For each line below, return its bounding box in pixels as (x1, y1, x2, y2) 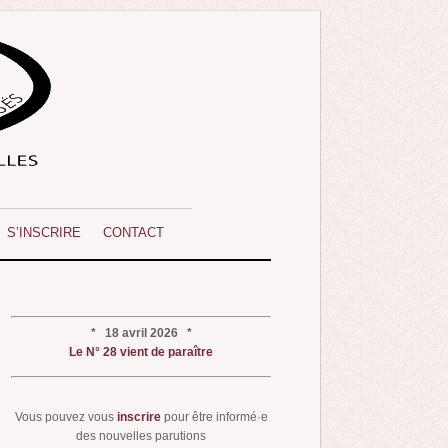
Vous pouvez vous (14, 410, 117, 425)
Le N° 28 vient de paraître (69, 345, 213, 360)
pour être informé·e (163, 410, 268, 425)
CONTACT (103, 225, 164, 240)
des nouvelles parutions (76, 429, 206, 444)
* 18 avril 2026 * (90, 326, 192, 341)
